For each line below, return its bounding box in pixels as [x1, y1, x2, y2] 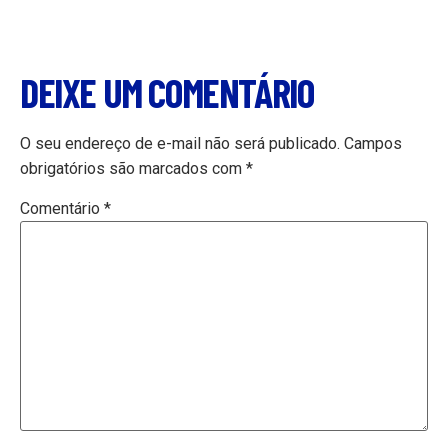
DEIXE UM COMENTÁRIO [20, 68, 314, 117]
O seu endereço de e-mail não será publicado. [20, 134, 340, 154]
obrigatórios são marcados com [20, 159, 246, 179]
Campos [344, 134, 402, 154]
